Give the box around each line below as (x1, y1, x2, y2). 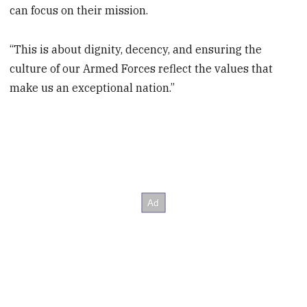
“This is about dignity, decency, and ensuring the (10, 42, 262, 57)
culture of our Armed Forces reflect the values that (10, 62, 273, 76)
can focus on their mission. (10, 3, 149, 18)
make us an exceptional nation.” (10, 81, 175, 95)
